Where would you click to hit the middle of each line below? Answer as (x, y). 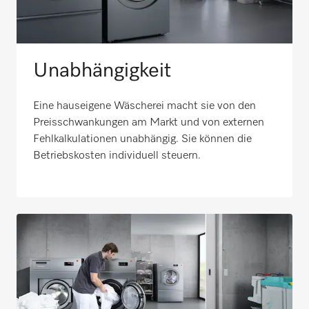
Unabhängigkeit (102, 70)
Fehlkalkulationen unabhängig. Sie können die (142, 139)
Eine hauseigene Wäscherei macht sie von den (144, 106)
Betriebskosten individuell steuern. (117, 156)
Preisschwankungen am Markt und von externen (149, 122)
